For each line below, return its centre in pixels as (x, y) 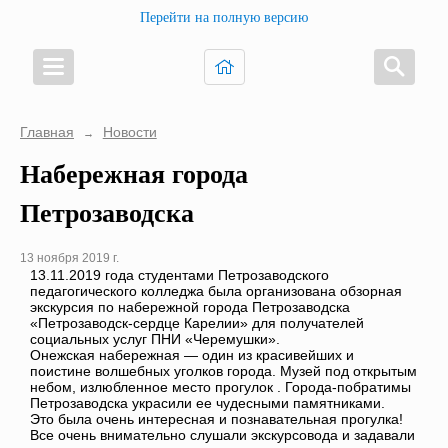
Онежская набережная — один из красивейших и (192, 355)
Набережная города (134, 172)
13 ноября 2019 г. (69, 258)
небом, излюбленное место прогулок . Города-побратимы (220, 387)
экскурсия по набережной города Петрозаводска (190, 307)
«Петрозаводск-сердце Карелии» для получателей (197, 323)
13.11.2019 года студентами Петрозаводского (179, 275)
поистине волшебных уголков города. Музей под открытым (223, 371)
